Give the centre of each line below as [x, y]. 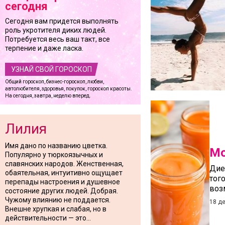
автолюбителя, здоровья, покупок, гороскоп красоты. [69, 89]
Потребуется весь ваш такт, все [58, 39]
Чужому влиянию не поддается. [58, 200]
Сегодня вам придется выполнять [62, 21]
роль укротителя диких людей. [56, 30]
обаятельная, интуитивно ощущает [64, 173]
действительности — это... [48, 218]
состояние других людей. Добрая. [62, 191]
